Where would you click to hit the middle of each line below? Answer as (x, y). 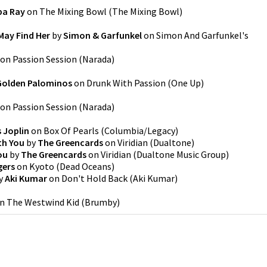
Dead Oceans (86, 166)
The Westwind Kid (43, 202)
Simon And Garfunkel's (202, 35)
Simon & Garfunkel (103, 35)
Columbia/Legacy (140, 131)
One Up (186, 83)
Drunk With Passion (126, 83)
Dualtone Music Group (181, 154)
